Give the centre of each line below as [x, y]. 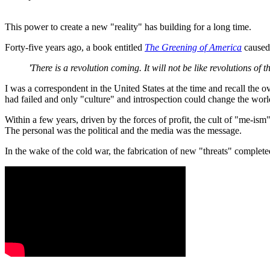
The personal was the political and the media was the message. [123, 130]
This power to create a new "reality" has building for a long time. [128, 27]
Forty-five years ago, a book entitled [75, 47]
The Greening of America [193, 47]
